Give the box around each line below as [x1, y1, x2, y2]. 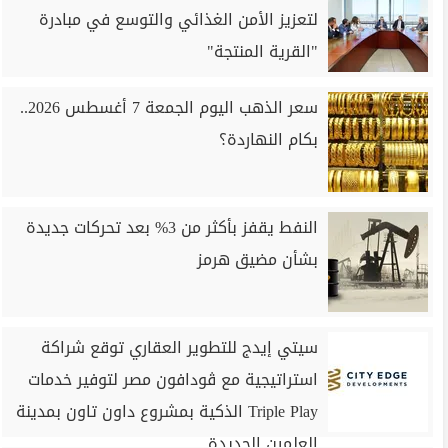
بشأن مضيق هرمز [197, 244, 318, 275]
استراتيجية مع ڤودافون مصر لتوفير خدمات [28, 364, 318, 395]
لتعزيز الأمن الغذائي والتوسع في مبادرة [39, 4, 318, 35]
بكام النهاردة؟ [219, 124, 318, 155]
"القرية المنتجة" [207, 36, 318, 67]
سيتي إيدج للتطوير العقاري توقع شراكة [41, 332, 318, 363]
